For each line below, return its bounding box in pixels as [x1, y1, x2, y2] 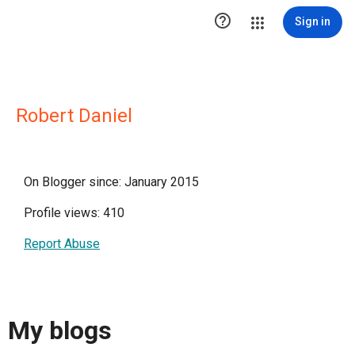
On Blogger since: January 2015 [24, 174, 199, 189]
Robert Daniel [16, 105, 132, 127]
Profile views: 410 [24, 205, 124, 220]
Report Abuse [24, 236, 100, 251]
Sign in [295, 15, 330, 28]
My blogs [8, 315, 112, 346]
